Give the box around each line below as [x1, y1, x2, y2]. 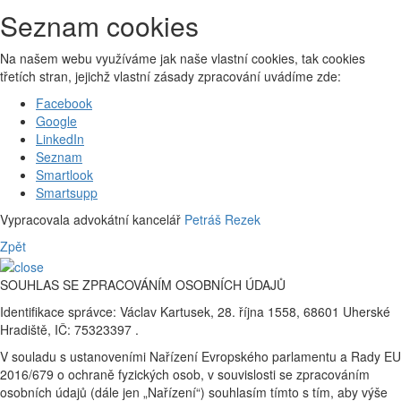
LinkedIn [36, 130, 84, 149]
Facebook [36, 94, 92, 113]
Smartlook [36, 166, 93, 184]
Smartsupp [36, 183, 98, 202]
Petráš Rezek [184, 210, 260, 229]
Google [36, 112, 77, 131]
